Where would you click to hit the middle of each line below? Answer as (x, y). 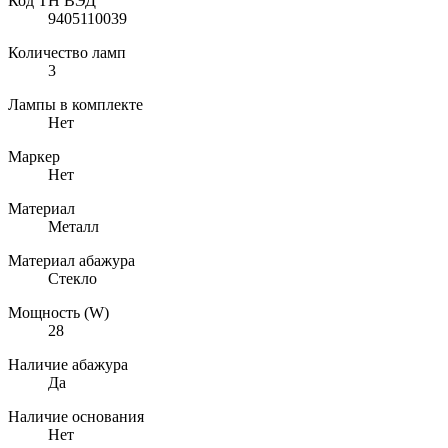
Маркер (34, 156)
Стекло (72, 278)
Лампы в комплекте (75, 104)
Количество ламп (67, 52)
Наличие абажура (68, 364)
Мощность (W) (58, 312)
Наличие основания (76, 416)
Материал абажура (71, 260)
